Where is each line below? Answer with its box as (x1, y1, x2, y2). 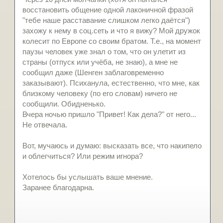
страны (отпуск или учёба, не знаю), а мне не (22, 58, 178, 67)
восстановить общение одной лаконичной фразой (22, 5, 193, 14)
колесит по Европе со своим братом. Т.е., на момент (22, 37, 201, 46)
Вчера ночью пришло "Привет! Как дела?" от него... (22, 110, 196, 119)
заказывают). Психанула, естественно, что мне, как (22, 79, 200, 88)
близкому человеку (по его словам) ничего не (22, 89, 177, 98)
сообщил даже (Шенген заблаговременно (22, 68, 164, 77)
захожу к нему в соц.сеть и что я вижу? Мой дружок (22, 26, 200, 35)
